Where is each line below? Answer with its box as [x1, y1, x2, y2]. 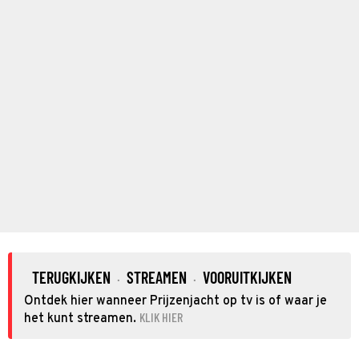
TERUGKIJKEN [32, 267, 111, 287]
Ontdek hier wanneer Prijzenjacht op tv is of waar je [24, 292, 327, 309]
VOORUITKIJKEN [203, 267, 292, 287]
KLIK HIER [139, 309, 183, 325]
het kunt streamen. [24, 310, 136, 327]
